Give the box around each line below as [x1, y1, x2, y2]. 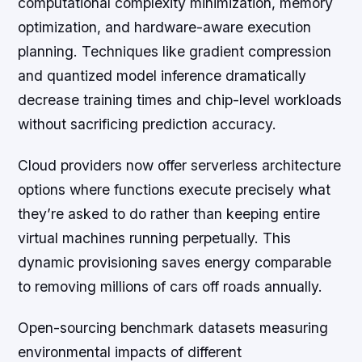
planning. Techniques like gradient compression [18, 43, 332, 61]
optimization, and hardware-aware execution [18, 19, 312, 36]
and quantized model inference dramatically [18, 67, 307, 85]
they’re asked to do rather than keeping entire [18, 205, 321, 223]
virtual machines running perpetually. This [18, 229, 292, 247]
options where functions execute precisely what [18, 181, 331, 199]
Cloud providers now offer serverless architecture [18, 157, 342, 175]
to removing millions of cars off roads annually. [18, 278, 323, 296]
